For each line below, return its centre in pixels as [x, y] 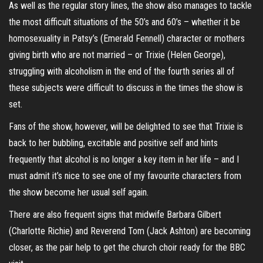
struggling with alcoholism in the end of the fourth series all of [122, 71]
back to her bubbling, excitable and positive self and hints [113, 143]
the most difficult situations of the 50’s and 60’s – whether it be [124, 22]
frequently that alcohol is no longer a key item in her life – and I [124, 159]
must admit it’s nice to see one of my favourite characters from [125, 176]
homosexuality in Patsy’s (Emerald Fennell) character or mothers [127, 38]
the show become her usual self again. [79, 192]
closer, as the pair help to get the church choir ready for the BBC [127, 247]
